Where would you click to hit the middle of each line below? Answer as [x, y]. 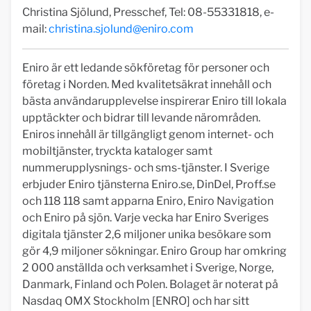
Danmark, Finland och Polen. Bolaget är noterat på [150, 284]
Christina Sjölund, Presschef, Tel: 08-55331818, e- [148, 12]
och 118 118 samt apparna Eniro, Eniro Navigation [148, 201]
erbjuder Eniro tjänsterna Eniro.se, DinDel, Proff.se [149, 184]
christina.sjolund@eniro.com [121, 29]
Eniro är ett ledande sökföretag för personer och [146, 68]
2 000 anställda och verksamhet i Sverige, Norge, [148, 268]
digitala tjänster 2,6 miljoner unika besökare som [147, 234]
